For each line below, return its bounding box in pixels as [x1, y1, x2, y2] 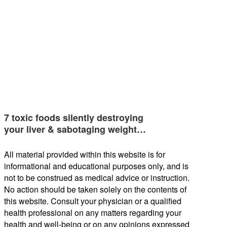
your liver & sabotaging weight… [4, 123, 146, 136]
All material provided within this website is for [4, 148, 165, 161]
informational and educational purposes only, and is [4, 160, 188, 172]
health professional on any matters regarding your [4, 207, 181, 219]
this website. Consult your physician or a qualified [4, 195, 181, 207]
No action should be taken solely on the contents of [4, 183, 186, 196]
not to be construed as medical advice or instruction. [4, 172, 190, 184]
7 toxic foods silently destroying [4, 111, 143, 125]
